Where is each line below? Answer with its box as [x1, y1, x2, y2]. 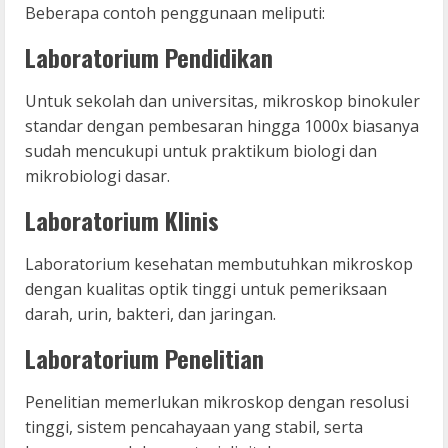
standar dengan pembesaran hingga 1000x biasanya [25, 114, 419, 137]
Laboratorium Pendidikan [25, 38, 273, 75]
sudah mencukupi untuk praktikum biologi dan [25, 139, 377, 162]
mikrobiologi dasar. [25, 164, 170, 187]
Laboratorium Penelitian [25, 339, 264, 376]
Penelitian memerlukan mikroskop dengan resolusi [25, 390, 409, 413]
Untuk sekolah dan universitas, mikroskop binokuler [25, 89, 420, 112]
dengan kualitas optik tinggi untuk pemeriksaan [25, 277, 387, 300]
